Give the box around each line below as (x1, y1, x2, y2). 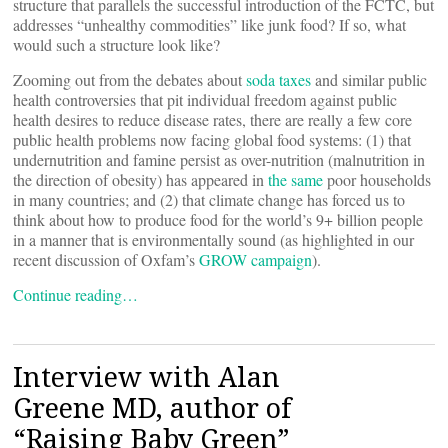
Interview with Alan (13, 358, 280, 395)
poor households (323, 169, 431, 190)
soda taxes (246, 69, 311, 90)
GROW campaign (199, 249, 312, 270)
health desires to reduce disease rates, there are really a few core (13, 109, 412, 130)
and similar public (311, 69, 427, 90)
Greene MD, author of (13, 389, 291, 426)
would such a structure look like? (13, 34, 220, 55)
